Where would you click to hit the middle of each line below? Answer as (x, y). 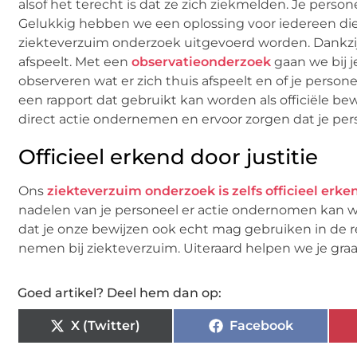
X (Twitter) (106, 325)
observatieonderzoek (201, 61)
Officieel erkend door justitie (168, 157)
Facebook (261, 325)
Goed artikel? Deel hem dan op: (120, 292)
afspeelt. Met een (75, 61)
